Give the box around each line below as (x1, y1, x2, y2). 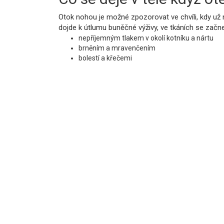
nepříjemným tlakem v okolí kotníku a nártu (78, 33, 213, 42)
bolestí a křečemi (78, 53, 132, 62)
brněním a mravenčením (78, 43, 155, 52)
